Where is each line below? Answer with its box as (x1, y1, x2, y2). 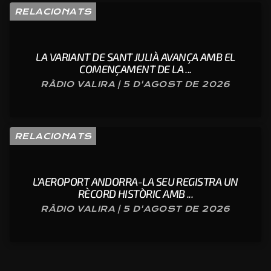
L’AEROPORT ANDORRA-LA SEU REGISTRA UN (33, 174, 238, 188)
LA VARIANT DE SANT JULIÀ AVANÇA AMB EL (36, 50, 235, 64)
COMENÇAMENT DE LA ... (79, 62, 192, 76)
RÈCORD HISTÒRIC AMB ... (77, 186, 194, 200)
